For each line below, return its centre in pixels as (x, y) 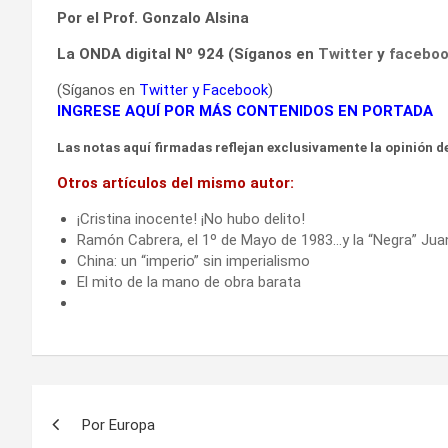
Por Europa (118, 424)
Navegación (116, 403)
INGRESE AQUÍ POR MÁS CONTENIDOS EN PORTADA (245, 110)
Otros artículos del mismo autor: (175, 182)
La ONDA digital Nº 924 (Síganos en (187, 53)
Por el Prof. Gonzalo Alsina (153, 17)
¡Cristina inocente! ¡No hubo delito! (191, 218)
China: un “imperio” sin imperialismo (193, 260)
